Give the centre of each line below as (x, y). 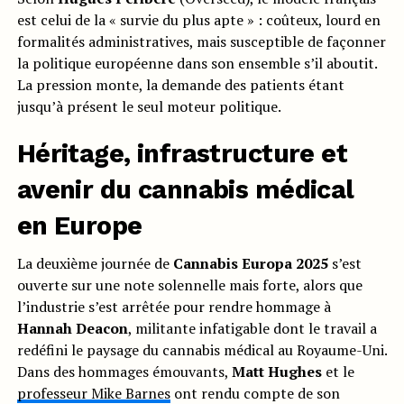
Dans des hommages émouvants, (124, 372)
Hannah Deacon (72, 329)
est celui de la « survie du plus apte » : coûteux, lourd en (198, 20)
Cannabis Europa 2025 (250, 264)
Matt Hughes (276, 372)
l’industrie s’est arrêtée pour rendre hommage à (174, 307)
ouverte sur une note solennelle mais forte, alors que (189, 285)
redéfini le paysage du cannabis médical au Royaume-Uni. (202, 350)
